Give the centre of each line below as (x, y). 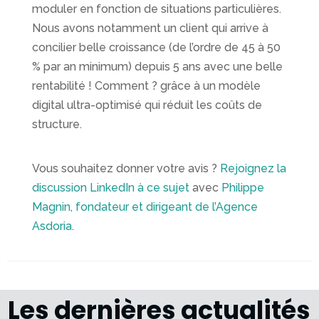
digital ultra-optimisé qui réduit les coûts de (147, 105)
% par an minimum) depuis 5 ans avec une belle (157, 67)
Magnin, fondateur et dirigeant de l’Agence (145, 207)
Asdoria (52, 226)
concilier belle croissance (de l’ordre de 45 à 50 (156, 48)
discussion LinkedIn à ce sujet (111, 188)
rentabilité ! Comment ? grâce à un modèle (146, 86)
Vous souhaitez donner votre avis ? (126, 169)
